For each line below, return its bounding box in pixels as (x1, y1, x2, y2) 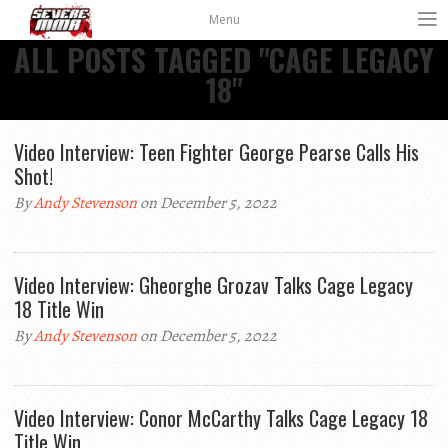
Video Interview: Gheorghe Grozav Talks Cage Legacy (14, 270, 413, 300)
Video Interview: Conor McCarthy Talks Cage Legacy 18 (14, 403, 428, 433)
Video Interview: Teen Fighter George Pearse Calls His (14, 137, 419, 167)
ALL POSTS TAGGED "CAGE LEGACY (14, 37, 434, 82)
